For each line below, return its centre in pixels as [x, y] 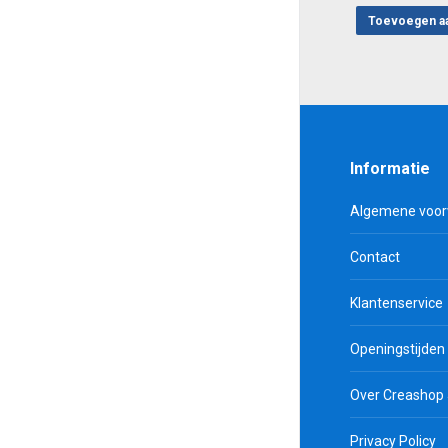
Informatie [390, 168]
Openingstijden [397, 349]
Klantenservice [396, 303]
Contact [375, 257]
